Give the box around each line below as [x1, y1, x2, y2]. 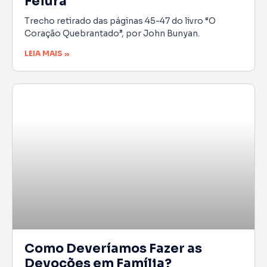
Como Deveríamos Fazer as [24, 240, 202, 256]
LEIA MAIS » [24, 49, 70, 58]
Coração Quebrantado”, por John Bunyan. [24, 28, 200, 39]
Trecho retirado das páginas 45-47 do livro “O [24, 15, 216, 27]
